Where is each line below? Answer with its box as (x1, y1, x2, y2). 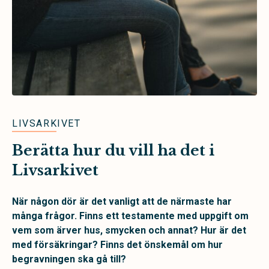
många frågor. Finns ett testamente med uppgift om (12, 210, 249, 222)
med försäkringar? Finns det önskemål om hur (12, 239, 223, 251)
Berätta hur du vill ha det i (12, 142, 214, 160)
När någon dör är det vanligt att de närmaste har (12, 196, 232, 208)
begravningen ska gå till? (12, 253, 126, 265)
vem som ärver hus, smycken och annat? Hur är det (12, 225, 246, 237)
